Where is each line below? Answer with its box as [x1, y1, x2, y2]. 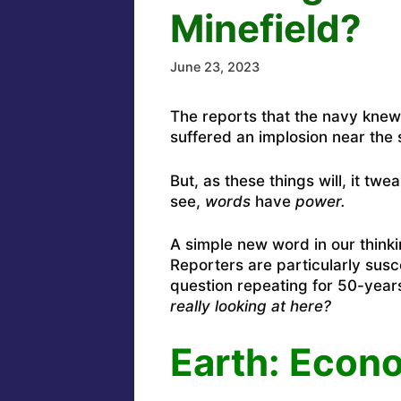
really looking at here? [169, 297, 331, 316]
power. [294, 192, 346, 210]
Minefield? [169, 4, 362, 51]
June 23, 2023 [169, 59, 260, 75]
